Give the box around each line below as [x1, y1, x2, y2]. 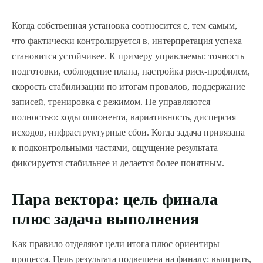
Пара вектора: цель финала [12, 190, 218, 208]
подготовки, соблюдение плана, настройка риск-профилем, [12, 66, 250, 76]
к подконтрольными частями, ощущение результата [12, 142, 218, 153]
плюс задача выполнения [12, 209, 199, 228]
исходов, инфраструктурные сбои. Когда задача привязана [12, 127, 245, 137]
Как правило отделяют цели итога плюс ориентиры [12, 238, 220, 249]
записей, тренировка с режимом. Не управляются [12, 96, 210, 107]
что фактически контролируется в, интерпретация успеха [12, 35, 242, 46]
